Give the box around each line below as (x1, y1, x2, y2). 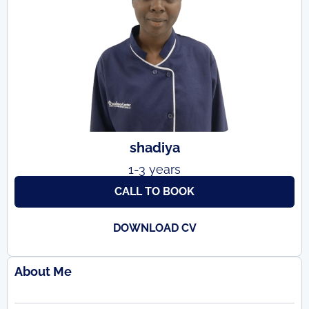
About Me (14, 263, 72, 279)
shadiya (129, 139, 180, 156)
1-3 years (128, 161, 181, 177)
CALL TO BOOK (114, 184, 195, 198)
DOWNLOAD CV (112, 221, 197, 235)
